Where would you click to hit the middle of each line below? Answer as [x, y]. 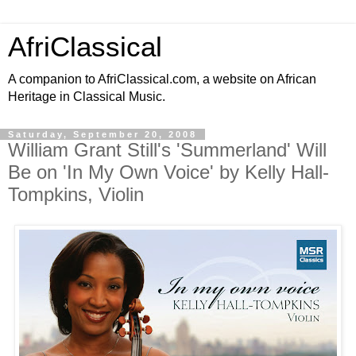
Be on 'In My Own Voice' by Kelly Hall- [168, 172]
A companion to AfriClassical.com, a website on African [162, 79]
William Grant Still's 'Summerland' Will [167, 150]
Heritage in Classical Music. [87, 97]
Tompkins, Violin [76, 194]
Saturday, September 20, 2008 [103, 134]
